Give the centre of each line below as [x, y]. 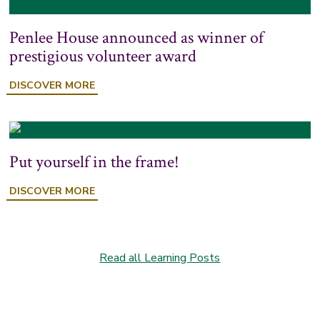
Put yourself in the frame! [95, 162]
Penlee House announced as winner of [137, 37]
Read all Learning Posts [160, 258]
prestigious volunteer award [103, 56]
